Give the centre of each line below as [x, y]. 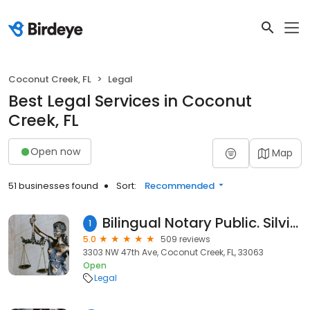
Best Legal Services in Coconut [130, 101]
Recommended [180, 186]
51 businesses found [53, 186]
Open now [55, 151]
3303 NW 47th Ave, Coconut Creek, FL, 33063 [173, 252]
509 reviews [185, 239]
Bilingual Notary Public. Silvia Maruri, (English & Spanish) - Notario [294, 223]
